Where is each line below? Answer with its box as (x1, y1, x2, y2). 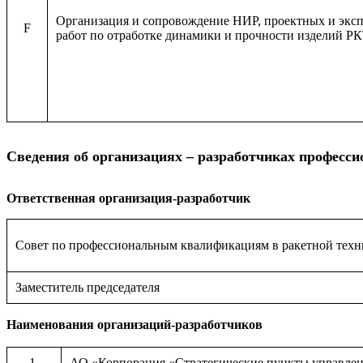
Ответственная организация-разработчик (6, 191, 250, 205)
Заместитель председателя (15, 280, 160, 294)
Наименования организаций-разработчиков (6, 318, 263, 331)
